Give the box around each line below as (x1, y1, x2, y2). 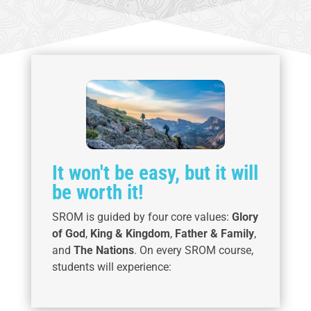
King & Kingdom (90, 227, 170, 240)
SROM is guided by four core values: (51, 210, 232, 224)
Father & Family (174, 227, 254, 240)
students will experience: (51, 260, 171, 274)
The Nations (73, 244, 134, 257)
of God (51, 227, 85, 240)
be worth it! (51, 180, 144, 204)
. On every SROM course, (133, 244, 253, 257)
